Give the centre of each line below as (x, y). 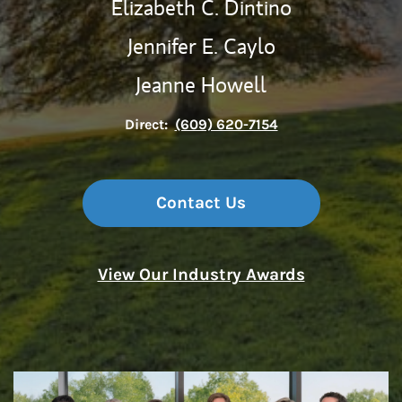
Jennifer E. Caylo (201, 46)
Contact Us (201, 203)
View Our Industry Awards (201, 275)
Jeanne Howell (201, 84)
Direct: (146, 124)
